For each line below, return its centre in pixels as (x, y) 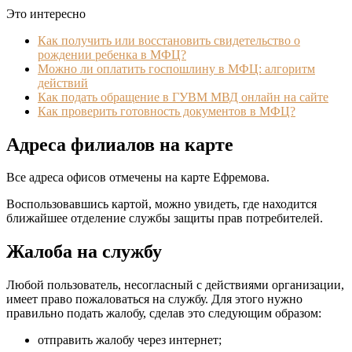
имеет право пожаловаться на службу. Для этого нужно (154, 299)
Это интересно (46, 13)
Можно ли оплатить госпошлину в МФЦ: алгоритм (176, 68)
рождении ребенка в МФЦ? (112, 54)
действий (63, 82)
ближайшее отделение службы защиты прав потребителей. (165, 218)
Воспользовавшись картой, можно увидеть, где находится (161, 204)
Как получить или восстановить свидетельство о (169, 40)
